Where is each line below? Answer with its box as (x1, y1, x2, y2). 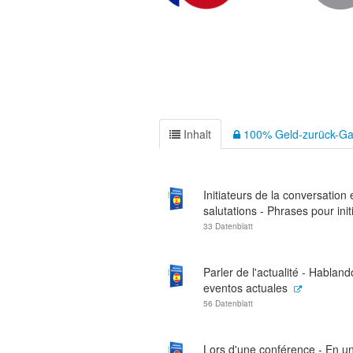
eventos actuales (203, 280, 288, 295)
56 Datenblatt (203, 298, 253, 309)
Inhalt (180, 126, 211, 142)
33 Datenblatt (203, 221, 253, 232)
